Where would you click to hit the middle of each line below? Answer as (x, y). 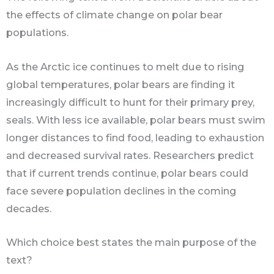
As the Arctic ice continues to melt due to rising (125, 66)
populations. (39, 33)
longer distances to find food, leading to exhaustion (135, 137)
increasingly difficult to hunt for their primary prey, (130, 102)
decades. (29, 208)
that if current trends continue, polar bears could (127, 173)
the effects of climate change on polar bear (114, 15)
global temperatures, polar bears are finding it (120, 84)
